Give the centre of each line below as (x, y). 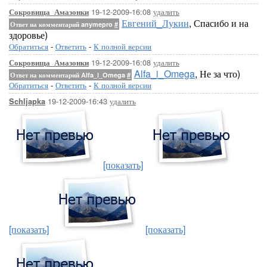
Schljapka (27, 101)
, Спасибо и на (219, 23)
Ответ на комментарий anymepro (62, 24)
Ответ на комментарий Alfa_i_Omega (69, 75)
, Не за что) (218, 74)
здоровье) (28, 35)
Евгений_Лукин (155, 23)
